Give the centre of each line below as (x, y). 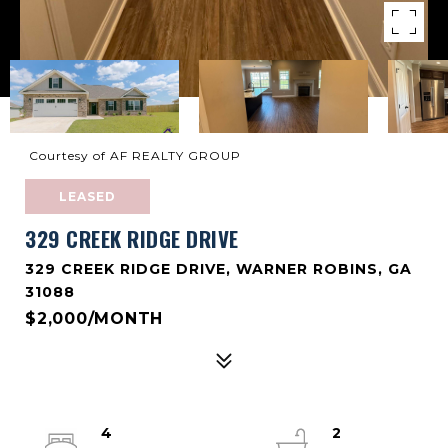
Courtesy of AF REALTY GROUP (133, 155)
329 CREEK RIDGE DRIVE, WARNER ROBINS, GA (218, 269)
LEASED (87, 196)
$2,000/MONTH (94, 318)
